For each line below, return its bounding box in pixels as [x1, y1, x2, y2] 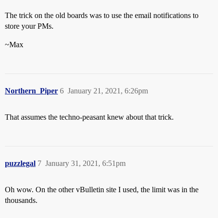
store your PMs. [5, 22, 54, 30]
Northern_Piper [5, 87, 58, 95]
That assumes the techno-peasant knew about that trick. [5, 113, 174, 121]
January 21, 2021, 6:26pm [68, 87, 148, 95]
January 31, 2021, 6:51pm [45, 159, 126, 167]
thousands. [5, 196, 37, 204]
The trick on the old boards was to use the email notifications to [5, 11, 199, 19]
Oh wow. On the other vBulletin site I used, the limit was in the [5, 185, 199, 194]
